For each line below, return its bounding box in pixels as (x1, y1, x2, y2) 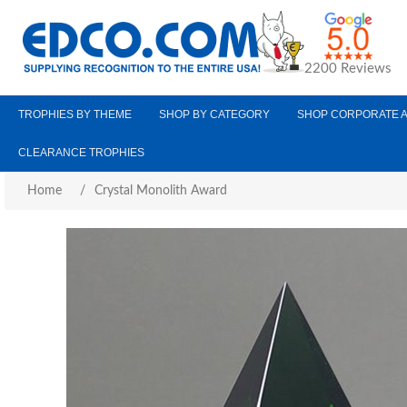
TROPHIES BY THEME (18, 108, 132, 121)
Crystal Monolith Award (94, 184, 227, 197)
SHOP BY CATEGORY (159, 108, 270, 121)
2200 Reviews (304, 62, 392, 75)
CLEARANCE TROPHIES (18, 146, 144, 159)
